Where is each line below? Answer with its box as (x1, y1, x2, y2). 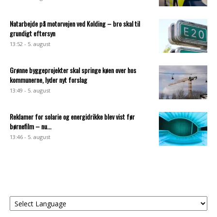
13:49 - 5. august (10, 87, 50, 94)
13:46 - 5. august (10, 133, 50, 141)
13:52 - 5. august (10, 40, 50, 48)
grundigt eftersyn (10, 28, 55, 39)
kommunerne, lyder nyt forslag (10, 75, 87, 85)
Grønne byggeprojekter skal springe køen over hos (10, 65, 136, 76)
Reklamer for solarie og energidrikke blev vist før (10, 111, 135, 122)
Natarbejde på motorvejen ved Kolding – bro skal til (10, 18, 140, 29)
